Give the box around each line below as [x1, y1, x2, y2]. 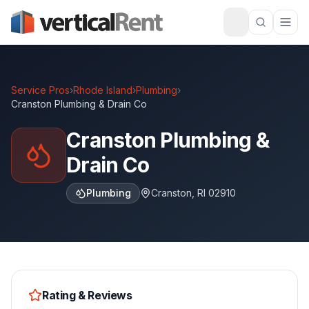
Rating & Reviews [42, 288, 132, 302]
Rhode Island [73, 84, 132, 96]
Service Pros [11, 84, 70, 96]
